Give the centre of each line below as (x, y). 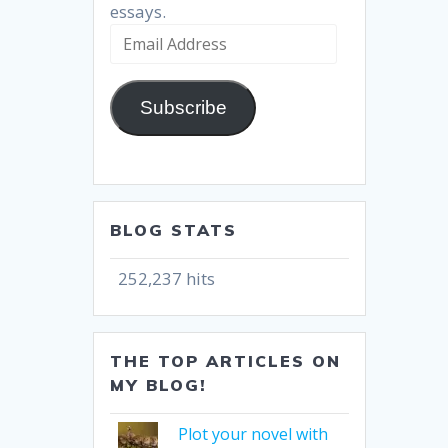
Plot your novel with (252, 433)
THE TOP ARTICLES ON (226, 360)
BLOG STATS (174, 229)
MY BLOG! (159, 384)
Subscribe (183, 107)
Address (138, 59)
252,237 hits (167, 278)
